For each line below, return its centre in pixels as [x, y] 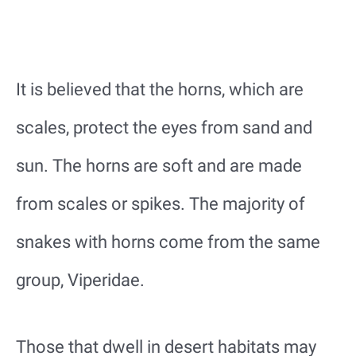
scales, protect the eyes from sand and [164, 128]
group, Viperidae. [80, 281]
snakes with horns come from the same [168, 242]
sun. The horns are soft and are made [159, 166]
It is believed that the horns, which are [160, 90]
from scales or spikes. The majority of [161, 204]
